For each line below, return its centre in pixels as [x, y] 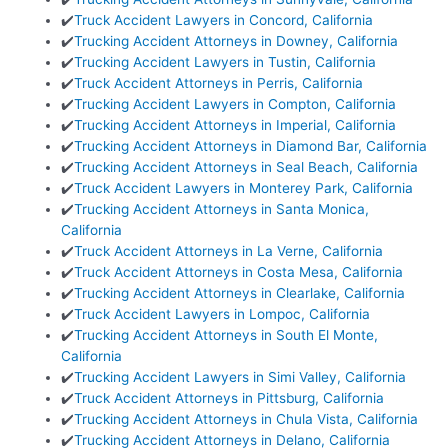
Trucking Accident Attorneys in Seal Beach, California [246, 166]
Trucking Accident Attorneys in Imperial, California [235, 124]
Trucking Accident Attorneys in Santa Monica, [222, 208]
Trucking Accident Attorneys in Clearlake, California [240, 292]
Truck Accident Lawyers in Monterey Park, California [244, 187]
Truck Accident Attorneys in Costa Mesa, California [239, 271]
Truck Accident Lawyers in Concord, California [224, 19]
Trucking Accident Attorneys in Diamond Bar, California [251, 145]
